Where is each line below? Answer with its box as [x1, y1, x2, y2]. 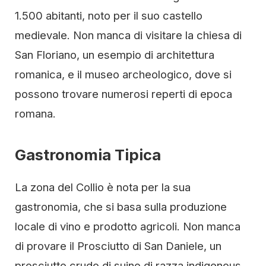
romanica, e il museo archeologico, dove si [15, 68, 232, 81]
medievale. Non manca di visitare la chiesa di [15, 28, 242, 42]
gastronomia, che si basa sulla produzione [15, 200, 227, 213]
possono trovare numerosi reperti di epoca [15, 87, 232, 100]
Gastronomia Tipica [15, 145, 161, 164]
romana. [15, 107, 56, 120]
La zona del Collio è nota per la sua [15, 180, 191, 194]
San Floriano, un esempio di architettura [15, 48, 214, 61]
